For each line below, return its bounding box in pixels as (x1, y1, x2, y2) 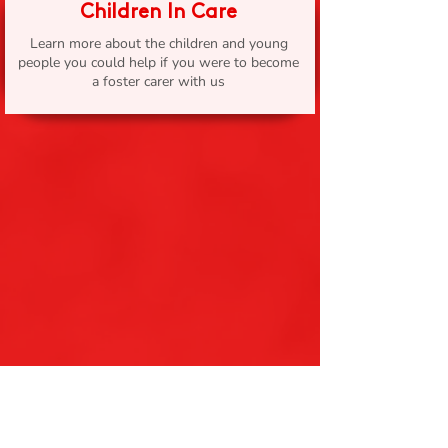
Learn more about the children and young (29, 34, 288, 53)
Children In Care (79, 3, 237, 21)
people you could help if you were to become (18, 53, 299, 72)
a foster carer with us (92, 72, 225, 91)
